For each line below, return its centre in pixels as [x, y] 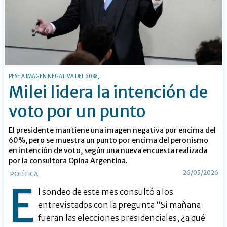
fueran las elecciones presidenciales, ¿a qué [122, 218]
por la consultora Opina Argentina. [68, 160]
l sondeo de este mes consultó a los [106, 191]
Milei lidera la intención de [108, 92]
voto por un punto [78, 111]
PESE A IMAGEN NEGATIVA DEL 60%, [54, 76]
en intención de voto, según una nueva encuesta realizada [108, 150]
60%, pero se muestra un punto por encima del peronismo [109, 140]
